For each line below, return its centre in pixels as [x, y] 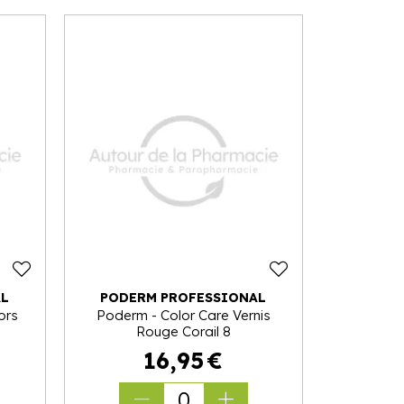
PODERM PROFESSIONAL [184, 297]
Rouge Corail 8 [183, 331]
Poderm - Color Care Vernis [183, 315]
